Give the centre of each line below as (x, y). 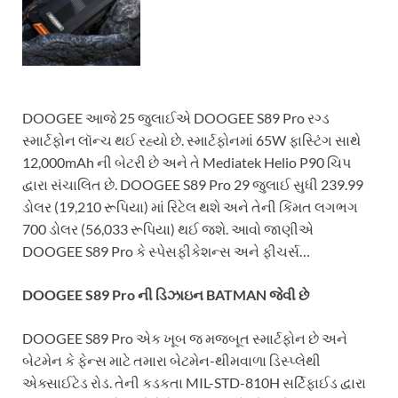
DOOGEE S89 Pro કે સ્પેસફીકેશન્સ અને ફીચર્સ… (166, 251)
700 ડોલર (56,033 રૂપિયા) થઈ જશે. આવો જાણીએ (168, 229)
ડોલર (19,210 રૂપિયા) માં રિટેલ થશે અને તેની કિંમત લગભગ (190, 207)
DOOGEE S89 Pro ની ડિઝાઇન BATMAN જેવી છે (166, 295)
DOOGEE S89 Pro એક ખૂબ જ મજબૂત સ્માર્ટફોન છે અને (185, 338)
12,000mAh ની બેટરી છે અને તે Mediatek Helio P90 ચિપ (187, 163)
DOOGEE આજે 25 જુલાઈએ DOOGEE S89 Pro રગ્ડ (176, 118)
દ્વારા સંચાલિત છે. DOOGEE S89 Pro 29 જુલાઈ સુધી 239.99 (193, 185)
